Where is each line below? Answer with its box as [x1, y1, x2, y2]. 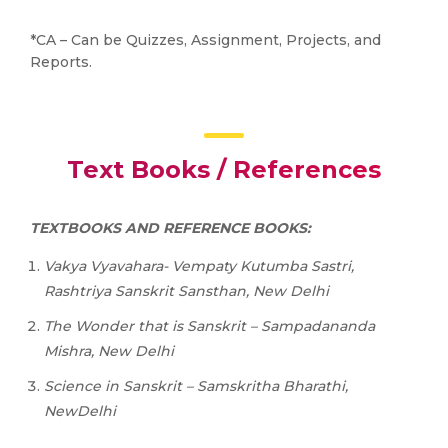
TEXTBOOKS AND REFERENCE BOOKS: [30, 219, 311, 237]
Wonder [75, 317, 134, 335]
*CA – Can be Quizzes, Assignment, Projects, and [30, 31, 381, 49]
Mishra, [44, 342, 94, 360]
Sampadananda [261, 317, 375, 335]
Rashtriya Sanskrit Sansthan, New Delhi [44, 282, 329, 300]
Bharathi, [283, 377, 348, 395]
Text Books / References [67, 155, 381, 184]
